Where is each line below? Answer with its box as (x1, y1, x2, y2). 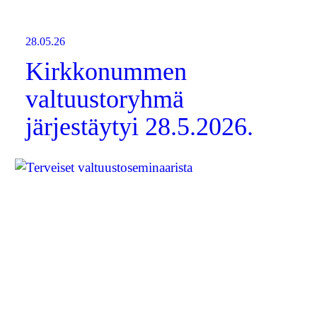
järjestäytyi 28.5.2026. (25, 113, 254, 141)
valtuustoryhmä (25, 85, 185, 113)
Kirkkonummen (25, 57, 188, 86)
